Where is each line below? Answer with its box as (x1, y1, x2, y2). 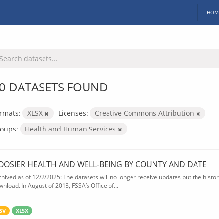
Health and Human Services (25, 124, 118, 133)
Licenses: (58, 108, 88, 118)
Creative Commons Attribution (95, 108, 196, 118)
